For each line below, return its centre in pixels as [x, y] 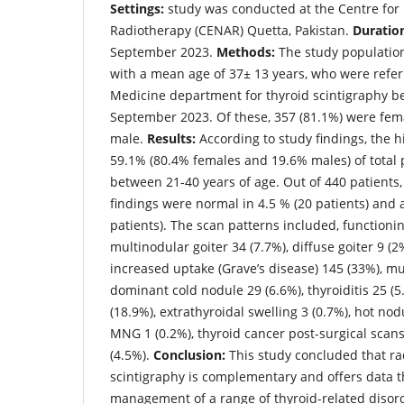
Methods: [246, 51]
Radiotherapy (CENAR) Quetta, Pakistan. [231, 30]
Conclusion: [189, 354]
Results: [171, 138]
